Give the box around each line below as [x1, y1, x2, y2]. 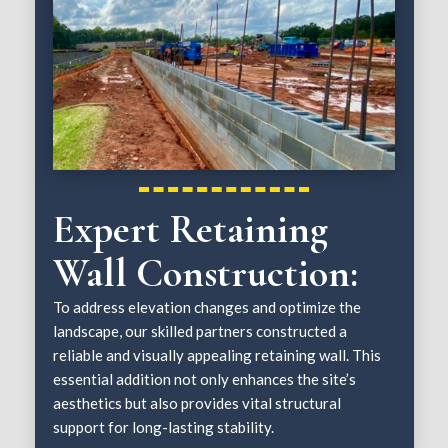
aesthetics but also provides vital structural [53, 393, 342, 412]
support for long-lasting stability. [53, 417, 275, 436]
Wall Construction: [53, 248, 359, 297]
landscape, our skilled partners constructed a [53, 321, 348, 340]
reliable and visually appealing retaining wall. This [53, 345, 382, 364]
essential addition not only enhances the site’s [53, 369, 357, 388]
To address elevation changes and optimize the [53, 297, 362, 316]
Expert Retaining [53, 204, 329, 253]
